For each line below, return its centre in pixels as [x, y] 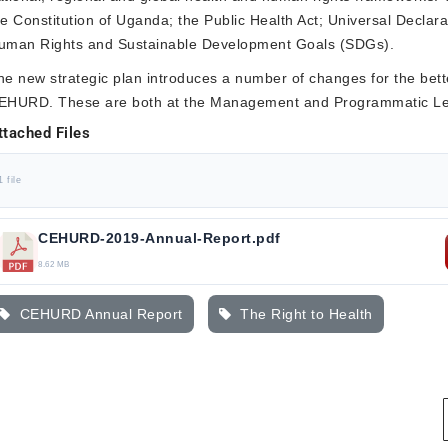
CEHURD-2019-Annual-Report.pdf [159, 238]
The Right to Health [302, 314]
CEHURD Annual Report [96, 314]
